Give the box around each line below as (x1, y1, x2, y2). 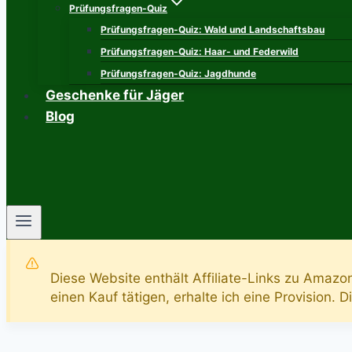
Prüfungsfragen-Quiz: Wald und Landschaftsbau (101, 24, 324, 35)
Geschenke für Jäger (46, 87, 185, 103)
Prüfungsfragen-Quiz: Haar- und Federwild (101, 46, 299, 57)
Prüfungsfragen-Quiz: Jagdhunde (101, 68, 256, 79)
